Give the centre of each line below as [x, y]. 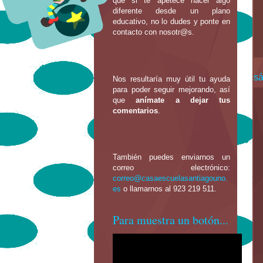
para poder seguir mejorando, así [171, 89]
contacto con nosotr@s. [154, 32]
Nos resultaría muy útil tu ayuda [171, 79]
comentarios [135, 110]
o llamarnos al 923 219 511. [169, 189]
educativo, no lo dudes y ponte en [171, 21]
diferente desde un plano [171, 11]
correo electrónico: [171, 168]
